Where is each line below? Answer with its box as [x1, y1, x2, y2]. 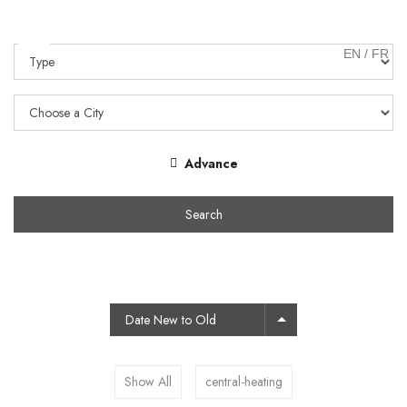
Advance [184, 154, 238, 173]
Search [184, 204, 223, 223]
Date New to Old [125, 311, 216, 329]
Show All [124, 372, 172, 391]
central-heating [205, 372, 283, 391]
